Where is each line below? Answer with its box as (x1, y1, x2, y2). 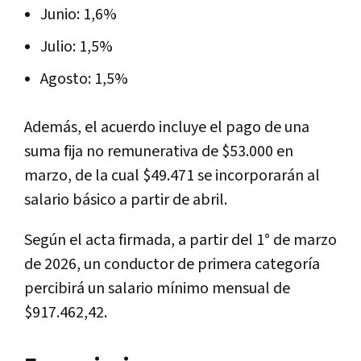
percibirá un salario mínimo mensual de (24, 277, 290, 299)
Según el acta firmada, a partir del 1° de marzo (24, 229, 337, 251)
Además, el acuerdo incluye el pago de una (24, 116, 309, 138)
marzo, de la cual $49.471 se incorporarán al (24, 164, 320, 186)
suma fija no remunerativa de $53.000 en (24, 140, 293, 162)
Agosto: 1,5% (40, 68, 128, 89)
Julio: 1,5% (40, 35, 113, 57)
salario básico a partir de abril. (24, 189, 227, 210)
